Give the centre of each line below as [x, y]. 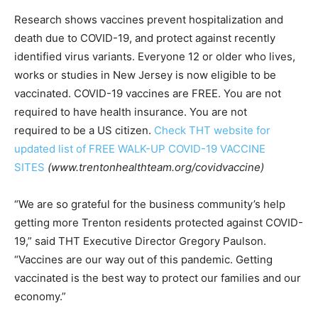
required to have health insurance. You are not [131, 111]
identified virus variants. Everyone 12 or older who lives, [155, 56]
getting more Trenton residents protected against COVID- [159, 222]
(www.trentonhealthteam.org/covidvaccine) [156, 167]
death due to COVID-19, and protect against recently [145, 38]
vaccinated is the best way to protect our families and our [158, 278]
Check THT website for [212, 130]
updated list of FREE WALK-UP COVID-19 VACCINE [140, 148]
